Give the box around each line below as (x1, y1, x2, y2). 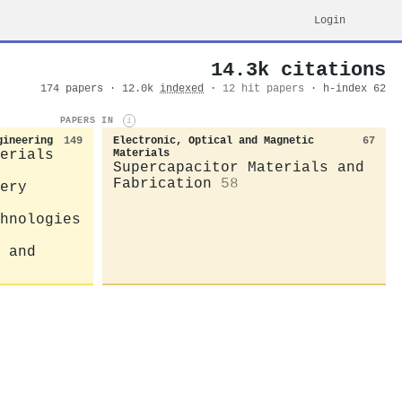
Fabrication (113, 175, 212, 192)
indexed (160, 83, 204, 95)
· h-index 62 (310, 83, 386, 95)
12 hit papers (223, 83, 304, 95)
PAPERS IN (59, 115, 119, 127)
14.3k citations (211, 59, 386, 81)
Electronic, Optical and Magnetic (113, 134, 314, 147)
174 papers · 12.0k (40, 83, 160, 95)
